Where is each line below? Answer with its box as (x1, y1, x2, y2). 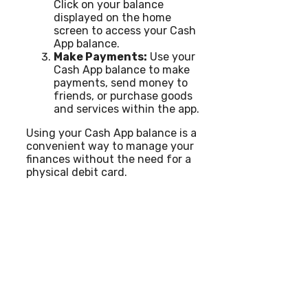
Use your (147, 49, 195, 63)
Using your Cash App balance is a (26, 126, 197, 140)
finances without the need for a (26, 152, 191, 166)
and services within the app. (54, 102, 199, 115)
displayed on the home (54, 10, 171, 24)
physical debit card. (26, 165, 127, 179)
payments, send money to (54, 76, 188, 89)
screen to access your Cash (54, 23, 196, 37)
